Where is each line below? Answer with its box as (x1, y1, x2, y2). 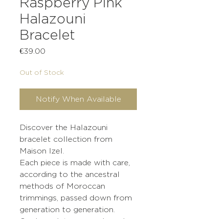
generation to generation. (20, 205, 115, 214)
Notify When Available (35, 95, 121, 104)
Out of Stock (20, 68, 64, 76)
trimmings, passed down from (20, 194, 132, 202)
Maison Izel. (20, 147, 64, 155)
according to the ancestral (20, 170, 120, 179)
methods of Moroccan (20, 182, 105, 191)
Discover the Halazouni (20, 123, 108, 132)
